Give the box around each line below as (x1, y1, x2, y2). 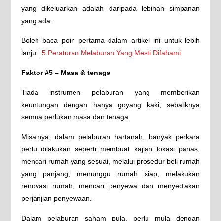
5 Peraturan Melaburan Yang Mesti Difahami (41, 49, 181, 57)
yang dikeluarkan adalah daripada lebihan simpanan (21, 4, 200, 12)
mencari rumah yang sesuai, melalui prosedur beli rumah (21, 157, 200, 165)
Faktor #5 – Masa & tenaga (21, 69, 110, 76)
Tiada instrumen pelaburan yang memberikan (21, 88, 200, 96)
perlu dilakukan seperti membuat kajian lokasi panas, (21, 145, 200, 153)
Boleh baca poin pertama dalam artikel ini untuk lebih (21, 37, 200, 44)
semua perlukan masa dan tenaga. (21, 113, 130, 121)
